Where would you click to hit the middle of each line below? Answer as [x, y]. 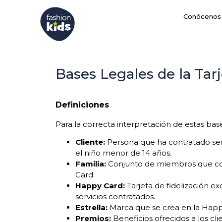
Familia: [91, 164]
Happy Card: [100, 186]
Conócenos [202, 16]
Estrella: [91, 208]
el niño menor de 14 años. [123, 153]
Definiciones [82, 105]
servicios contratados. [115, 197]
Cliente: [90, 142]
